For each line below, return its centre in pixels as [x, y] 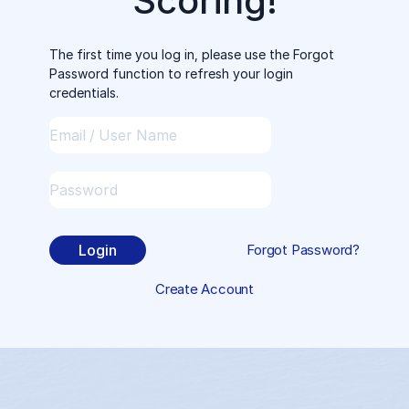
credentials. [84, 93]
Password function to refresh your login [171, 73]
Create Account [204, 289]
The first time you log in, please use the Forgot [192, 54]
